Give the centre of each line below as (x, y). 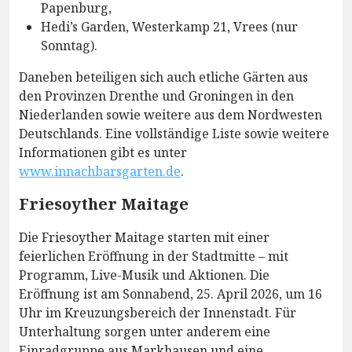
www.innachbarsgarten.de (100, 171)
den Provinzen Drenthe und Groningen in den (156, 95)
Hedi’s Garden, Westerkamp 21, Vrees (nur (169, 26)
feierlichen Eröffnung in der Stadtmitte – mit (154, 256)
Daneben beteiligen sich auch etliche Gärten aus (163, 77)
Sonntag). (69, 45)
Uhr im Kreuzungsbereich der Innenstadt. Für (158, 312)
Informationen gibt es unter (103, 152)
